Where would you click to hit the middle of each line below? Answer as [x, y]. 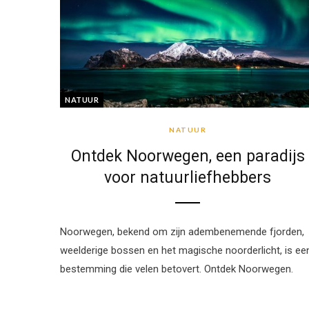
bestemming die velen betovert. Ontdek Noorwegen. [177, 269]
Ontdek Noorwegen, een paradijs [188, 156]
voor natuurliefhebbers [188, 177]
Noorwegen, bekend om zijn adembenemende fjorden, [182, 231]
